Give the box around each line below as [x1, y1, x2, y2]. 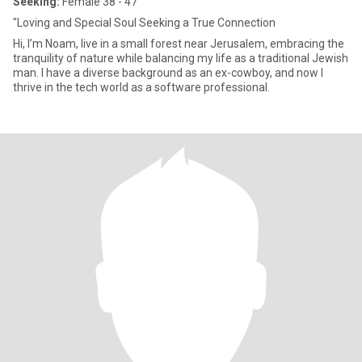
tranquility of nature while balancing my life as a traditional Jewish [13, 52, 348, 65]
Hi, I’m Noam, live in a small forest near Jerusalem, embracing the [13, 37, 344, 50]
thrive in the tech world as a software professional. [13, 81, 270, 94]
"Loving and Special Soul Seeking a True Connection [13, 16, 276, 29]
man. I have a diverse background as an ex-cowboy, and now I [13, 66, 323, 79]
